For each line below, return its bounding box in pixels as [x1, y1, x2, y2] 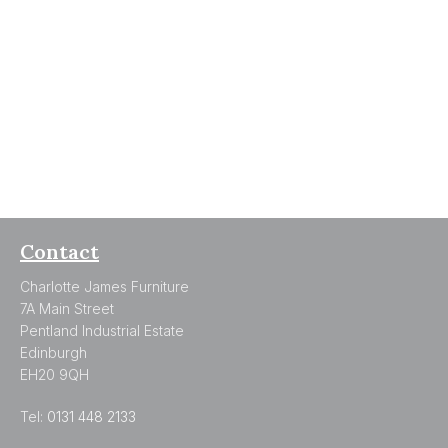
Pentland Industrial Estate [20, 321, 184, 339]
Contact [20, 238, 99, 264]
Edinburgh [20, 343, 87, 361]
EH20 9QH [20, 365, 89, 383]
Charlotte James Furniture [20, 277, 189, 295]
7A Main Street [20, 299, 114, 317]
